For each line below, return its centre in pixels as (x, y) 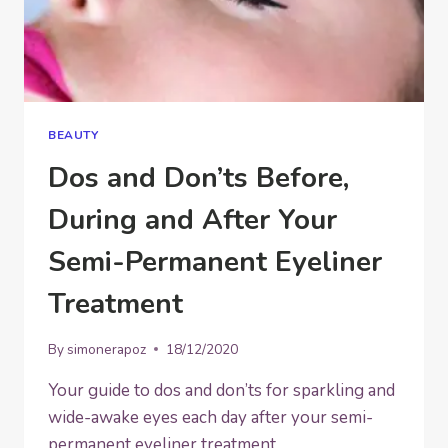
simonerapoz (107, 349)
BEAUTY (73, 135)
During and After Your (192, 220)
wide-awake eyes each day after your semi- (210, 417)
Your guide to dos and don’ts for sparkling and (221, 390)
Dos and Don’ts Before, (198, 178)
